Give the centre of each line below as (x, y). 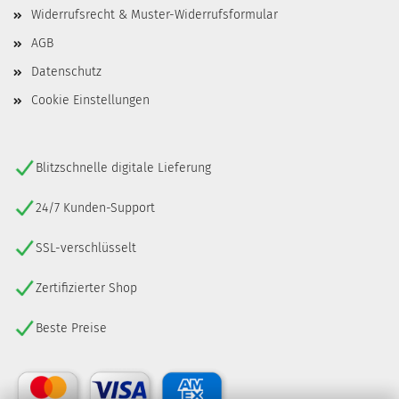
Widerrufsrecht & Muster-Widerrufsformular (155, 15)
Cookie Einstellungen (90, 100)
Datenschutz (66, 72)
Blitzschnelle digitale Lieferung (123, 168)
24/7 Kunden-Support (95, 208)
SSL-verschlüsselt (86, 248)
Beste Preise (71, 329)
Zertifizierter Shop (86, 289)
